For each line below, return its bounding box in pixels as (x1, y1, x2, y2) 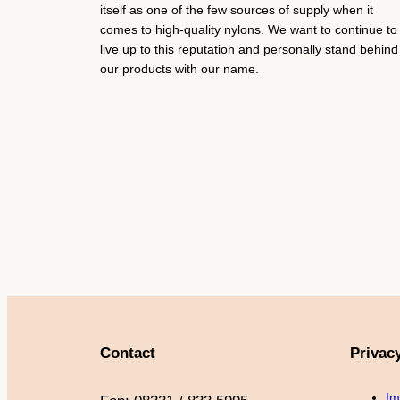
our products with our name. (100, 62, 259, 77)
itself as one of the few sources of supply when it (100, 3, 373, 18)
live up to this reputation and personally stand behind (100, 42, 398, 57)
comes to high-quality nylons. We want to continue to (100, 22, 397, 37)
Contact (100, 345, 155, 362)
